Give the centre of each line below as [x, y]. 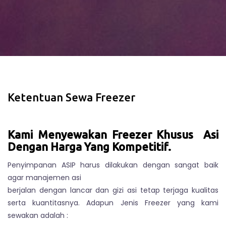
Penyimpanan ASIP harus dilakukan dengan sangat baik [113, 165]
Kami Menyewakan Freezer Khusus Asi [113, 134]
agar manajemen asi [44, 178]
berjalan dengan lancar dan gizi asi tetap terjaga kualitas [113, 190]
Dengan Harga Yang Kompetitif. [89, 147]
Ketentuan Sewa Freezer [71, 97]
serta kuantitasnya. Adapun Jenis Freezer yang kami [113, 203]
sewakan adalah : [38, 215]
